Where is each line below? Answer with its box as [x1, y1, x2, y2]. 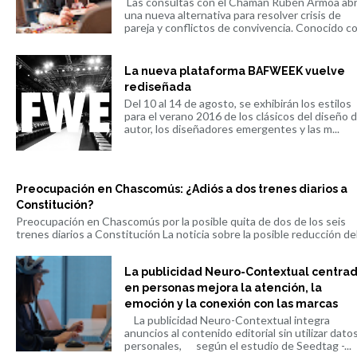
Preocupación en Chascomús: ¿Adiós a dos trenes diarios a [16, 182, 347, 195]
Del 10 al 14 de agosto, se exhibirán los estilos [124, 96, 351, 111]
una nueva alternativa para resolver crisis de [124, 7, 341, 22]
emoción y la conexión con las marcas [124, 297, 338, 311]
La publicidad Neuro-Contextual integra [124, 313, 330, 328]
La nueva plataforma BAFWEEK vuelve [124, 65, 345, 78]
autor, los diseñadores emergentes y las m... [124, 122, 339, 136]
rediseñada [124, 80, 191, 94]
